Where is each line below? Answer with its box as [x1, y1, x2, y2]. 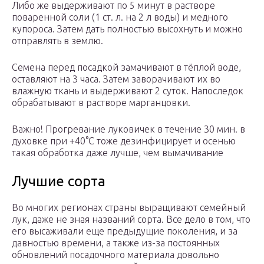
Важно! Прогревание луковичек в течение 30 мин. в [12, 124, 245, 135]
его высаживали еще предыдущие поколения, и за [12, 226, 237, 237]
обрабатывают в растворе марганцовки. [12, 97, 190, 108]
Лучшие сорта [12, 173, 105, 190]
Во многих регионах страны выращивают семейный [12, 202, 246, 213]
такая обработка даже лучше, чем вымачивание [12, 147, 223, 159]
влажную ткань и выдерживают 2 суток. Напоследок [12, 85, 243, 97]
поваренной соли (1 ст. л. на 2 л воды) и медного [12, 12, 228, 23]
